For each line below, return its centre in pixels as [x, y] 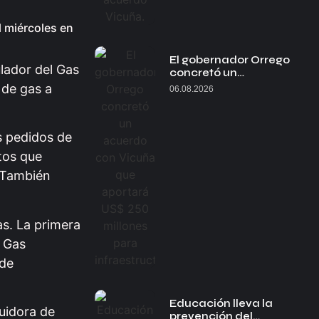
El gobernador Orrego [230, 60]
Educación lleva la [221, 303]
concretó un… [207, 73]
